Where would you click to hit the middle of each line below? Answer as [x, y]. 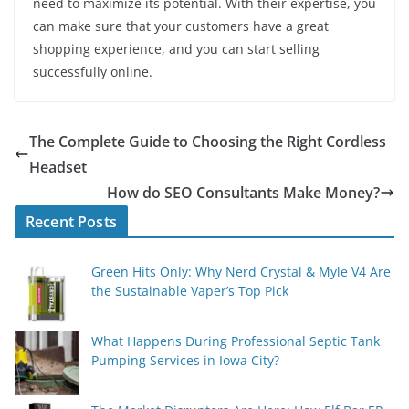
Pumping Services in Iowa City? [185, 360]
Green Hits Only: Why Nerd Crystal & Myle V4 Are [241, 272]
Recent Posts [71, 222]
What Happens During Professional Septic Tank [236, 341]
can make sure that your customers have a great [181, 26]
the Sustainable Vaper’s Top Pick [190, 291]
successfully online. [93, 72]
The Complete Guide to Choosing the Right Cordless [208, 142]
